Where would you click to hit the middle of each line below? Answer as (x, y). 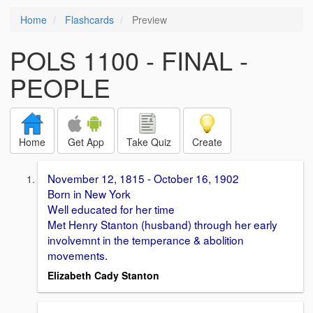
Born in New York (89, 194)
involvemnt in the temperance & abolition (146, 240)
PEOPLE (60, 87)
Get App (86, 142)
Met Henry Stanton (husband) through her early (162, 224)
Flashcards (89, 20)
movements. (79, 255)
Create (207, 142)
